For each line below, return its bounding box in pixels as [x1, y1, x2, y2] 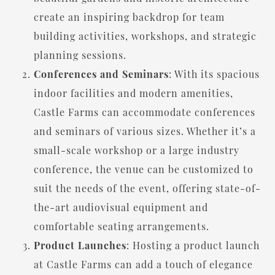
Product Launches [34, 238, 126, 252]
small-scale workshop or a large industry [34, 143, 239, 157]
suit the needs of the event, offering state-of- [34, 181, 261, 195]
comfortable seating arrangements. [34, 219, 209, 233]
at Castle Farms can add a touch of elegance [34, 257, 253, 271]
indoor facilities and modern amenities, [34, 86, 233, 99]
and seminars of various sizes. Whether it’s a [34, 124, 256, 137]
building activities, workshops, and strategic [34, 29, 257, 42]
